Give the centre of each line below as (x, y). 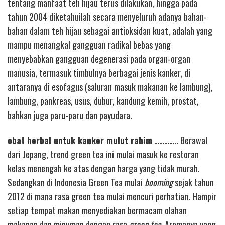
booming (159, 182)
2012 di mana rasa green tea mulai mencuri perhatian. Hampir (112, 196)
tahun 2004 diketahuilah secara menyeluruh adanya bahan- (107, 16)
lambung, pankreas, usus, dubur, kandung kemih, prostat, (103, 101)
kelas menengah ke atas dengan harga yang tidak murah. (104, 168)
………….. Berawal (180, 140)
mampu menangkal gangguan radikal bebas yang (89, 44)
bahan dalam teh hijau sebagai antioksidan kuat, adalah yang (110, 30)
